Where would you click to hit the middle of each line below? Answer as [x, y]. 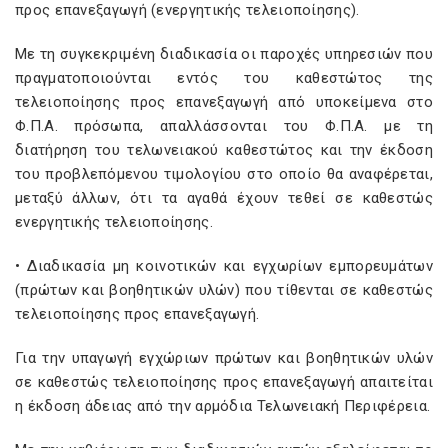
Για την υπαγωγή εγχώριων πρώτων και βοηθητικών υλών [224, 358]
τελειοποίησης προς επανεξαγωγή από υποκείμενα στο [224, 102]
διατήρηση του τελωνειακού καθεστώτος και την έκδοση [224, 150]
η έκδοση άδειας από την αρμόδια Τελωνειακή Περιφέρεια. [223, 406]
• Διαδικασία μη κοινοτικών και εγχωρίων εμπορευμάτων [224, 266]
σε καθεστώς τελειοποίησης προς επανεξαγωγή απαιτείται [224, 382]
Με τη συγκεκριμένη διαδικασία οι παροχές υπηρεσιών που [224, 54]
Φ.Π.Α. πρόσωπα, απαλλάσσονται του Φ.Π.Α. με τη [224, 126]
